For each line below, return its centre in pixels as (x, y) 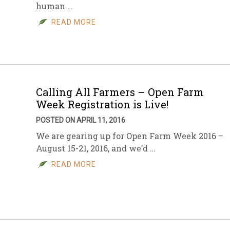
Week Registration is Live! (102, 104)
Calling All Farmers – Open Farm (120, 92)
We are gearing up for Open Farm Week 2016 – (130, 136)
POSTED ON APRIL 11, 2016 (81, 120)
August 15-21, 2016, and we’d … (96, 148)
